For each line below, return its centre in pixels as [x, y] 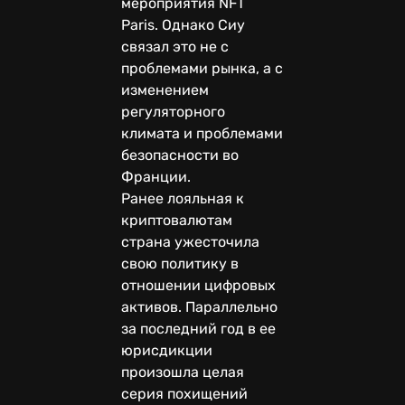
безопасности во [180, 155]
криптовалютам [177, 220]
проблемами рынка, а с [202, 68]
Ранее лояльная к [183, 198]
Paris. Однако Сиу [183, 24]
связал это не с [175, 46]
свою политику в [180, 263]
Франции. [158, 176]
